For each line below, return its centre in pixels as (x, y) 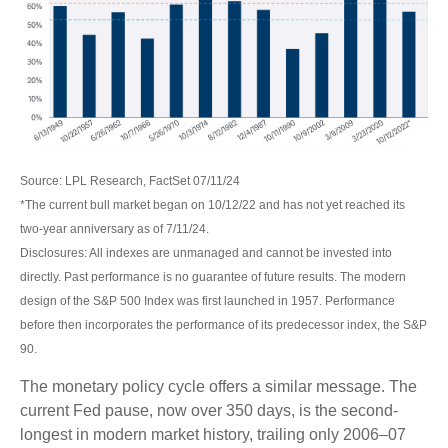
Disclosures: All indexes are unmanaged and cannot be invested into (206, 252)
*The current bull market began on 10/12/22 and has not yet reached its (212, 204)
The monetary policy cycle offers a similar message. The (218, 386)
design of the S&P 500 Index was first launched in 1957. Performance (207, 300)
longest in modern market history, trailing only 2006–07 (213, 434)
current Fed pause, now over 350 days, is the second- (209, 410)
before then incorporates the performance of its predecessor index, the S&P (223, 324)
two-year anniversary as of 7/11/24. (114, 228)
